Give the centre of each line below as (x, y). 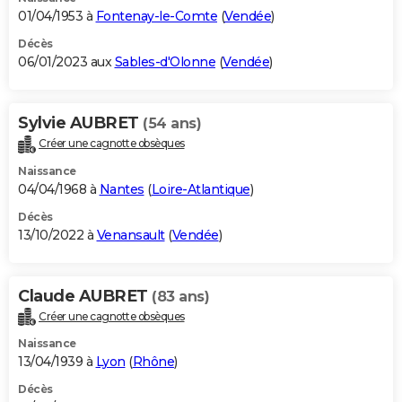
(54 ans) (172, 123)
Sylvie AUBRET (80, 122)
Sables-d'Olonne (165, 61)
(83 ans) (180, 296)
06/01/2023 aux (66, 61)
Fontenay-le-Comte (156, 16)
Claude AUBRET (85, 296)
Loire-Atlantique (201, 189)
